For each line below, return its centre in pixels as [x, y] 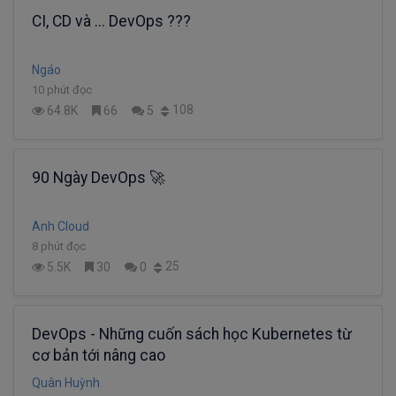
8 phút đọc [59, 246]
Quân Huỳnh [66, 382]
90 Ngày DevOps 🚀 [99, 177]
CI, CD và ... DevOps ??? [111, 21]
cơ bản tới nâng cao [99, 355]
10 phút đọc [62, 89]
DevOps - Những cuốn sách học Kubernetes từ [192, 334]
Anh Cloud [61, 226]
